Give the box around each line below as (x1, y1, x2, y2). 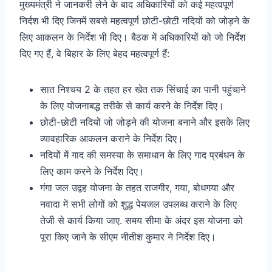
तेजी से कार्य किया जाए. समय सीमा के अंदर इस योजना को (40, 214, 243, 226)
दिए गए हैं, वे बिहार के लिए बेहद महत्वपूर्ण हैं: (19, 47, 169, 59)
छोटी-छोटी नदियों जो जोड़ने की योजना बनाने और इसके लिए (40, 115, 250, 128)
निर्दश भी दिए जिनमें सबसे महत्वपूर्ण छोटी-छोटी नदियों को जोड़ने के (19, 14, 250, 27)
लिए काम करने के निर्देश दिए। (40, 165, 144, 177)
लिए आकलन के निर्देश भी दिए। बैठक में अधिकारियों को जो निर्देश (19, 30, 245, 43)
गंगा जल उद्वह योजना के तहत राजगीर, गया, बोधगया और (40, 181, 234, 194)
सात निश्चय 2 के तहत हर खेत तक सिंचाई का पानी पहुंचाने (40, 83, 246, 95)
